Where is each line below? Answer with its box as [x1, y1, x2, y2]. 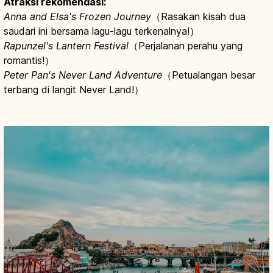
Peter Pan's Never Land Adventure [4, 69, 162, 82]
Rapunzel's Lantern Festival [4, 40, 129, 52]
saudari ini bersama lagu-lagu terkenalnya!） [4, 25, 199, 38]
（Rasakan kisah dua [151, 10, 246, 23]
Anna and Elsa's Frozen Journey [4, 10, 151, 23]
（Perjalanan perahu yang [129, 40, 243, 52]
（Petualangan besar [162, 69, 255, 82]
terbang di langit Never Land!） [4, 83, 144, 96]
